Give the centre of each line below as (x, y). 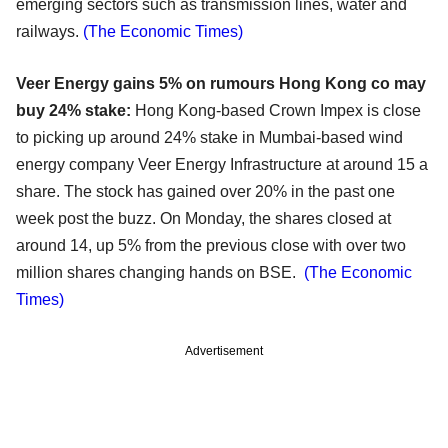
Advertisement (224, 351)
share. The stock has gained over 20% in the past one (205, 192)
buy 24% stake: (73, 111)
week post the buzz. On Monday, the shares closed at (203, 219)
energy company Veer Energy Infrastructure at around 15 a (222, 165)
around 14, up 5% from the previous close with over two (211, 246)
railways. (49, 32)
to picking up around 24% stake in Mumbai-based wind (209, 138)
